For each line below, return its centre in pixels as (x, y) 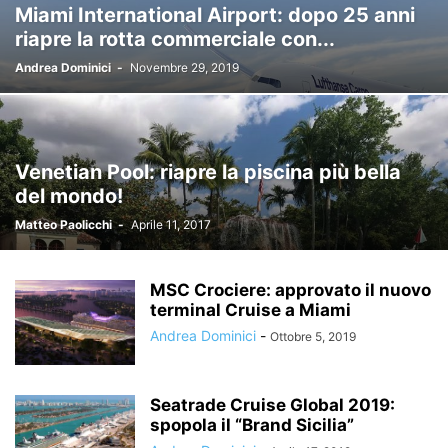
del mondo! (69, 196)
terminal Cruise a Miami (250, 310)
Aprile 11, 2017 (171, 224)
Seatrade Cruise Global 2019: (272, 405)
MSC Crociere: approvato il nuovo (290, 290)
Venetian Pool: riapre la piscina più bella (208, 172)
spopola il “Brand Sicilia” (252, 425)
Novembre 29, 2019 (184, 67)
